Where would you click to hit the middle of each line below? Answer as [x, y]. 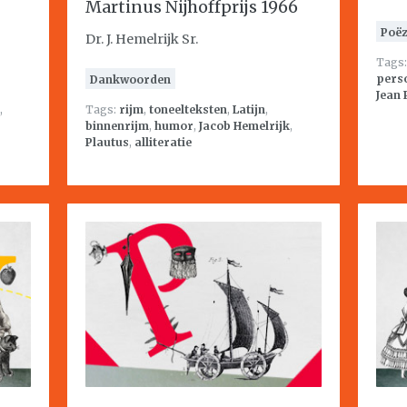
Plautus [107, 142]
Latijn [249, 109]
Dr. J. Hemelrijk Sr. [142, 39]
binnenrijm [117, 126]
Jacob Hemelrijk [244, 126]
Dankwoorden [130, 79]
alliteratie [163, 142]
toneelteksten [188, 109]
